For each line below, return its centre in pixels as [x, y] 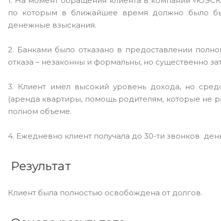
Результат [39, 166]
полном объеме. [40, 111]
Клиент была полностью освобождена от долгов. [105, 193]
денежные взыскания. [52, 25]
